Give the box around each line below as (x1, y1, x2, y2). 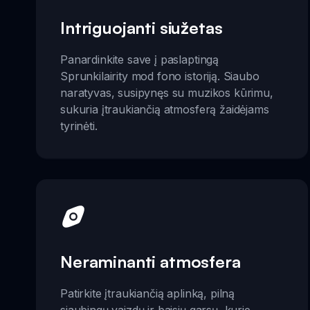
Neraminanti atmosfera (60, 251, 241, 272)
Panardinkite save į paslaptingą (60, 52, 219, 66)
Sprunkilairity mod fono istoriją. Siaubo (60, 69, 259, 83)
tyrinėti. (60, 118, 98, 133)
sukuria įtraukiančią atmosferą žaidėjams (60, 102, 269, 116)
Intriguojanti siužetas (60, 17, 223, 38)
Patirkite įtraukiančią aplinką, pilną (60, 286, 235, 300)
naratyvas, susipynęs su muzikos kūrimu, (60, 85, 273, 100)
